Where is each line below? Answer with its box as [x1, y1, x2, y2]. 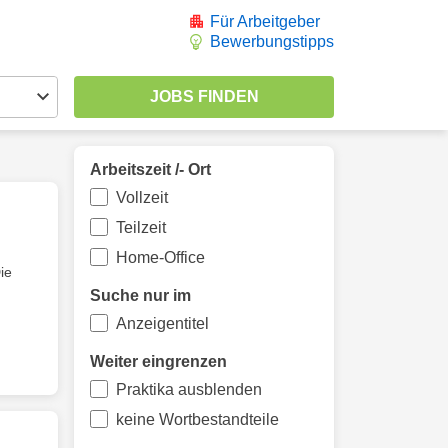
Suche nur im [90, 287, 191, 304]
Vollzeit [115, 189, 168, 206]
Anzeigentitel [115, 315, 209, 332]
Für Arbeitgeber [210, 13, 320, 30]
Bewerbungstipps [210, 33, 334, 50]
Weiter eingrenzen [90, 353, 227, 370]
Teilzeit [115, 219, 166, 236]
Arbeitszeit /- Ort [90, 161, 211, 178]
